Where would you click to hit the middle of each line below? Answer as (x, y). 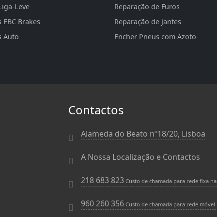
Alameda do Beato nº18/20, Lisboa (143, 133)
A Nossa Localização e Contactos (140, 157)
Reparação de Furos (147, 6)
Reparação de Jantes (148, 21)
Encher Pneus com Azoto (155, 36)
